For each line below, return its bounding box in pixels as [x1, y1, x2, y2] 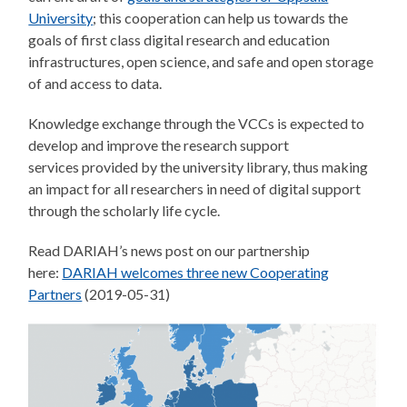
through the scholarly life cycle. [28, 201, 223, 219]
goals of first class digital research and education [28, 30, 331, 48]
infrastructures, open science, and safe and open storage [28, 52, 374, 70]
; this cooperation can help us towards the [93, 8, 349, 26]
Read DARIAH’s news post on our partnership [28, 241, 311, 259]
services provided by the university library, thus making [28, 157, 369, 175]
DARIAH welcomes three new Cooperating [62, 263, 330, 281]
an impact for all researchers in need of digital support [28, 179, 362, 197]
